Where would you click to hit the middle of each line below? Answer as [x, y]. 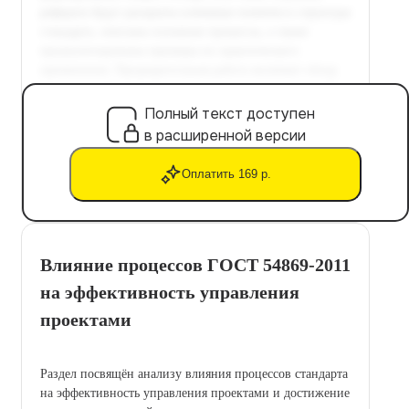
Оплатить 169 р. [226, 174]
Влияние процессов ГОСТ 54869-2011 [195, 264]
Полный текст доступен [230, 113]
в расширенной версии [225, 135]
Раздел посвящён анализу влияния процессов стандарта [194, 373]
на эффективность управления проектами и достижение [195, 393]
